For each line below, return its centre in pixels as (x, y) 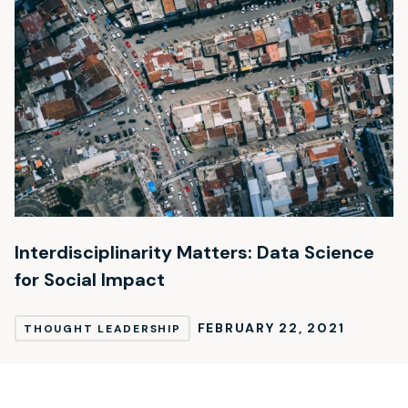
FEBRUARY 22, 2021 (271, 328)
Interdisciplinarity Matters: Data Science (194, 252)
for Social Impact (90, 279)
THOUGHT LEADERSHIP (102, 328)
